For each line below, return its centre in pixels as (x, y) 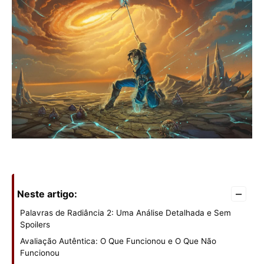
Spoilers (35, 225)
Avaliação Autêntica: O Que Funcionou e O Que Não (118, 241)
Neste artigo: (47, 194)
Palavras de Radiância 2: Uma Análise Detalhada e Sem (126, 213)
